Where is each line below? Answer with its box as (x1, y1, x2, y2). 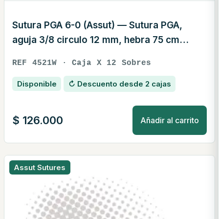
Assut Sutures (14, 163, 66, 173)
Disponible (17, 79, 57, 89)
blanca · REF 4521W (12, 49, 99, 61)
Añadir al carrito (140, 115, 199, 125)
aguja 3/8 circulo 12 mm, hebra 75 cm (12, 34, 179, 46)
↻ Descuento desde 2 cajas (68, 79, 171, 89)
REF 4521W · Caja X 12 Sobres (12, 59, 152, 68)
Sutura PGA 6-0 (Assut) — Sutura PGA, (12, 20, 182, 31)
